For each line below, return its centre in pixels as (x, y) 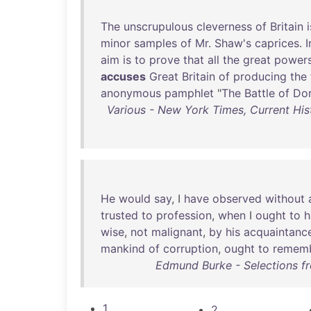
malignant (177, 232)
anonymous (131, 93)
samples (155, 43)
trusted (119, 215)
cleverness (224, 26)
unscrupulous (158, 26)
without (285, 199)
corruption (191, 249)
